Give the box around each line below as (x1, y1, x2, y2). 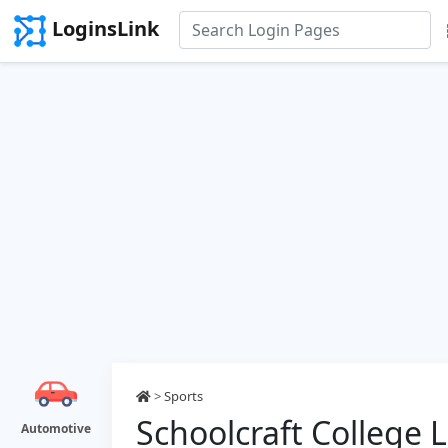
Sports (164, 387, 203, 405)
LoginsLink (52, 15, 159, 43)
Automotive (21, 420, 91, 437)
